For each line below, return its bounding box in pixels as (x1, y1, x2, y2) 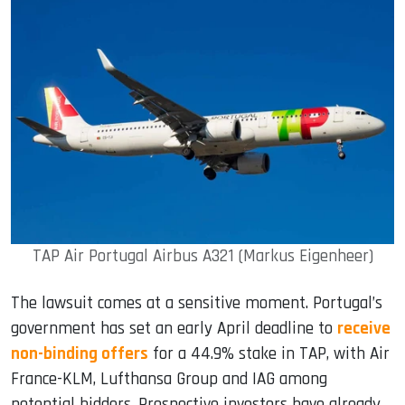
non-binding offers (11, 343, 148, 366)
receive (337, 317, 391, 341)
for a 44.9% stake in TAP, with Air (148, 343, 390, 366)
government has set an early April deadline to (11, 317, 337, 341)
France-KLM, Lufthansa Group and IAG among (11, 368, 327, 391)
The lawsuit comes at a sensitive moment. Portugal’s (11, 292, 382, 316)
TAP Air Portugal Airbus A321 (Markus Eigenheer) (32, 245, 373, 268)
